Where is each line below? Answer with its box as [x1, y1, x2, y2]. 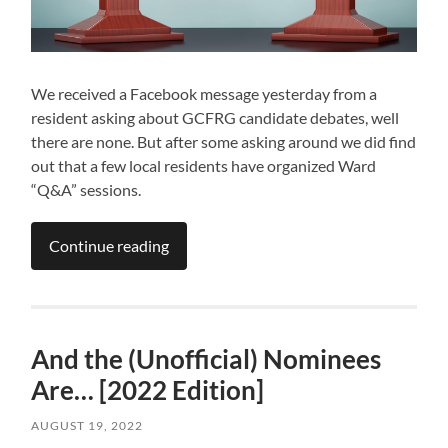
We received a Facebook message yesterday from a [31, 83, 378, 103]
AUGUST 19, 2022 [31, 417, 144, 433]
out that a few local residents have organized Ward [31, 155, 377, 175]
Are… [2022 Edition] [31, 373, 265, 406]
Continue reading [49, 235, 170, 255]
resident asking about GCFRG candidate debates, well [31, 107, 400, 127]
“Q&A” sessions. [31, 179, 142, 199]
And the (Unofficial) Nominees [31, 342, 382, 375]
